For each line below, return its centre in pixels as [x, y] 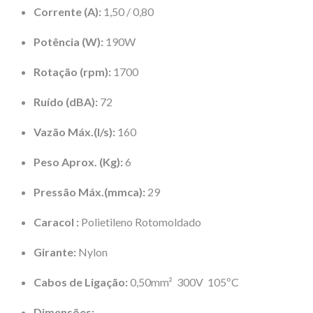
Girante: [55, 252]
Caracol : [56, 221]
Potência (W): [68, 41]
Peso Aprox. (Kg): [78, 161]
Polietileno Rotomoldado [140, 221]
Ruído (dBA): [66, 101]
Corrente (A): [67, 11]
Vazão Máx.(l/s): [74, 131]
